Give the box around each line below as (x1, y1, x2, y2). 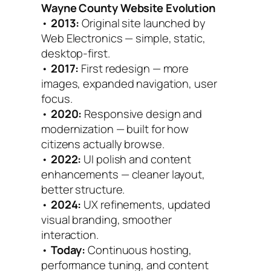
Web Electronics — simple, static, (41, 30, 206, 45)
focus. (41, 90, 73, 106)
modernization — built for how (41, 120, 189, 136)
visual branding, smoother (41, 211, 172, 227)
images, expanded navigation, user (41, 75, 217, 91)
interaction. (41, 226, 99, 242)
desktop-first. (41, 45, 110, 60)
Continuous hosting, (85, 241, 192, 257)
